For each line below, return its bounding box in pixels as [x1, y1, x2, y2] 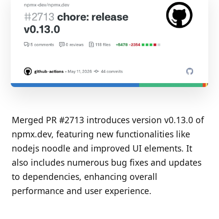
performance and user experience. [12, 185, 152, 197]
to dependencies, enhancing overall [12, 171, 157, 183]
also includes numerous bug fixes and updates [12, 156, 201, 169]
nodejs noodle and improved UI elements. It [12, 142, 192, 154]
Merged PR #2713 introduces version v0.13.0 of [12, 114, 204, 126]
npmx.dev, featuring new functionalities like [12, 128, 190, 140]
